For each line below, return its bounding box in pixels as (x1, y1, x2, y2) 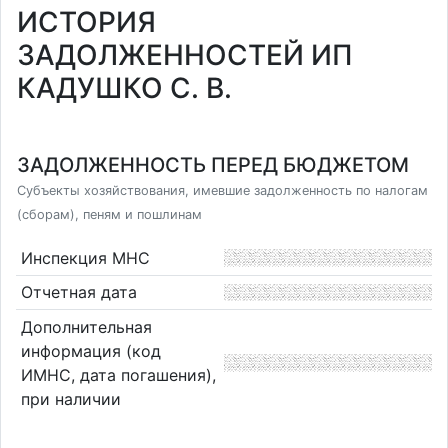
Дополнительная (20, 316, 152, 337)
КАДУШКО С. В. (17, 71, 232, 105)
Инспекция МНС (20, 247, 150, 268)
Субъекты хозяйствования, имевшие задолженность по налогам (17, 183, 428, 198)
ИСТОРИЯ (17, 5, 156, 39)
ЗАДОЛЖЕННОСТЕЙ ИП (17, 38, 353, 72)
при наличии (20, 388, 121, 409)
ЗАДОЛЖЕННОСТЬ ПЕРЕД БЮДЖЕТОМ (17, 153, 409, 177)
